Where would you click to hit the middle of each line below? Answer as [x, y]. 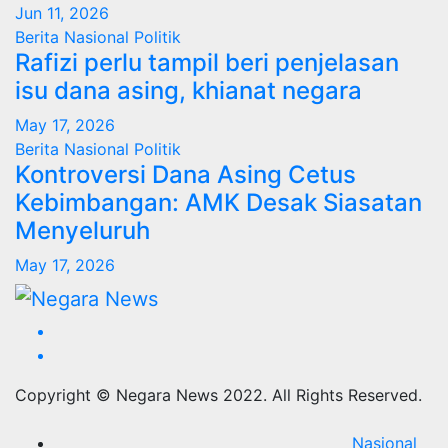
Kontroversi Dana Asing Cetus [185, 175]
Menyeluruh [82, 231]
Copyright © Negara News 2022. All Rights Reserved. [218, 394]
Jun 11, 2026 [62, 13]
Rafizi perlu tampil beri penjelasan [207, 63]
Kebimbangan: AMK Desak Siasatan [218, 203]
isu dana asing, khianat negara [188, 91]
